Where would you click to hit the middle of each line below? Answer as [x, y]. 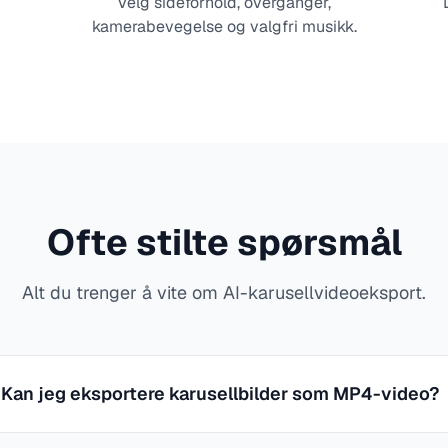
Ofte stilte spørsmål [224, 242]
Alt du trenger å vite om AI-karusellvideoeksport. [224, 292]
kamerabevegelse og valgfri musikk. [224, 26]
